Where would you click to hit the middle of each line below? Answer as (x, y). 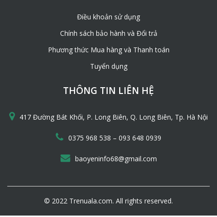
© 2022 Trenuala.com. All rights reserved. (108, 201)
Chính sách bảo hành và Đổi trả (108, 33)
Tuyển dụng (108, 66)
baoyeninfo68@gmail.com (116, 159)
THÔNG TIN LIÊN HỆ (108, 91)
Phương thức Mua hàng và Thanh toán (108, 50)
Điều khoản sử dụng (108, 17)
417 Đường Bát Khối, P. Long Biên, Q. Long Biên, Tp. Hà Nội (114, 117)
